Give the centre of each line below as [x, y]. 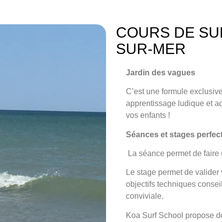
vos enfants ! [148, 115]
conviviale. [145, 196]
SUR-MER [151, 49]
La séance [146, 153]
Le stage [141, 172]
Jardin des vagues [161, 72]
